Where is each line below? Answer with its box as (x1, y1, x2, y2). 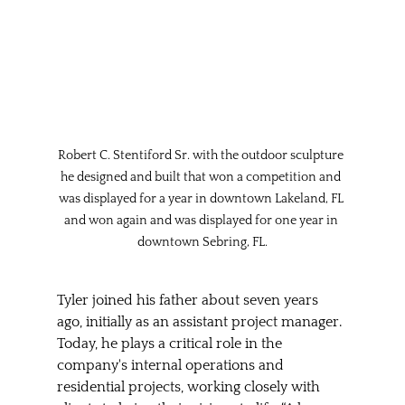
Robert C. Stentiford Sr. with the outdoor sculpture (58, 147, 347, 163)
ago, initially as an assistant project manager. (56, 313, 345, 330)
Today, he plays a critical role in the (56, 334, 286, 352)
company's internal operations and (56, 356, 287, 373)
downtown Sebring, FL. (137, 234, 268, 250)
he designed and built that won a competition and (61, 169, 344, 184)
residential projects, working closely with (56, 378, 324, 395)
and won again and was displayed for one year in (63, 212, 341, 228)
